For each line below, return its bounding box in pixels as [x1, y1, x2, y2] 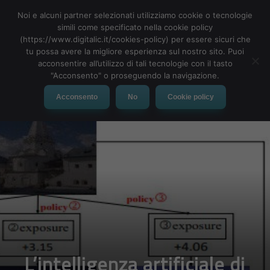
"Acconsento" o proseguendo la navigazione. [51, 71, 219, 80]
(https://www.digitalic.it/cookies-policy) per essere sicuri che [19, 34, 251, 44]
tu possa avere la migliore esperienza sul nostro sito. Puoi [26, 46, 244, 56]
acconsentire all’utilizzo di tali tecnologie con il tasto [37, 58, 233, 68]
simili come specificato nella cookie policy [57, 22, 213, 32]
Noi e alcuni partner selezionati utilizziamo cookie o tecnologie [17, 10, 253, 20]
